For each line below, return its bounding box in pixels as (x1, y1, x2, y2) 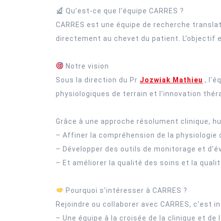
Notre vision (64, 62, 110, 70)
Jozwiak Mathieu (140, 75, 203, 84)
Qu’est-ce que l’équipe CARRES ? (64, 6, 184, 15)
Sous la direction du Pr (56, 75, 140, 84)
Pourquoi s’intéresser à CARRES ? (64, 186, 188, 194)
